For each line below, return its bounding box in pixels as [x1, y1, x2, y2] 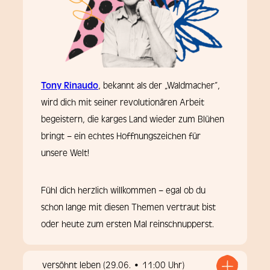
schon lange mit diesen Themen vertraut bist [41, 201, 216, 214]
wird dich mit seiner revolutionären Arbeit [41, 96, 204, 109]
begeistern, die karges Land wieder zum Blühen [41, 113, 224, 126]
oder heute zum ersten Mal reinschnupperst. [41, 218, 214, 231]
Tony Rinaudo [41, 80, 98, 92]
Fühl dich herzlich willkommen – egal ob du [41, 184, 206, 197]
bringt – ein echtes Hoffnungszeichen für [41, 130, 201, 143]
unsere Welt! [41, 147, 89, 160]
